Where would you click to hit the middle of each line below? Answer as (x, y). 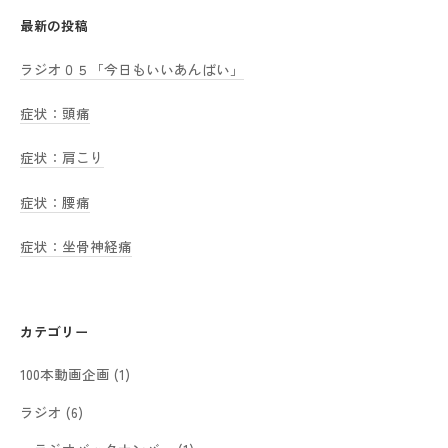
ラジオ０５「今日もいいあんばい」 (132, 68)
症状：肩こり (62, 157)
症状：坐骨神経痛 (76, 245)
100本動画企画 (65, 374)
